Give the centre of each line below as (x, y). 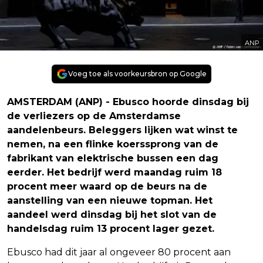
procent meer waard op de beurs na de (107, 186)
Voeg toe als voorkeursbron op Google (137, 73)
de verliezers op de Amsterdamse (94, 116)
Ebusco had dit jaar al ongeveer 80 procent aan (119, 252)
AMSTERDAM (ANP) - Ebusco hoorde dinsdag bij (128, 102)
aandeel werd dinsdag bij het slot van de (112, 214)
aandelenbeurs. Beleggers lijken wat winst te (122, 130)
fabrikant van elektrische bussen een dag (113, 158)
